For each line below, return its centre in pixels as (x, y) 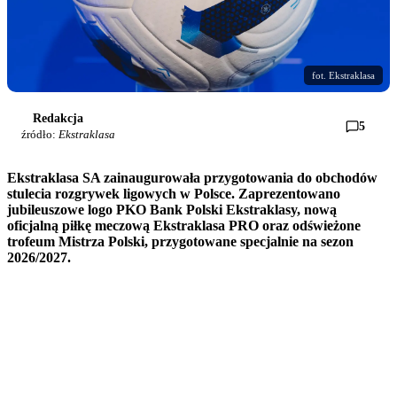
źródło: (40, 134)
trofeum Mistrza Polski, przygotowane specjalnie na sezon (180, 241)
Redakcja (58, 118)
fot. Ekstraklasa (343, 75)
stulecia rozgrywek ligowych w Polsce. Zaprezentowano (174, 193)
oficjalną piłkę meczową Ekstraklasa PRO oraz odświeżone (184, 225)
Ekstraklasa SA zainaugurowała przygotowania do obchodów (192, 177)
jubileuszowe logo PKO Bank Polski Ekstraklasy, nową (172, 209)
